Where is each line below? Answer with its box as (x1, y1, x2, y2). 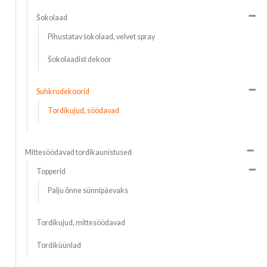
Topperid (36, 166, 66, 176)
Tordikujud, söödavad (47, 105, 119, 115)
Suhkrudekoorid (36, 86, 89, 96)
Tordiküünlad (36, 240, 81, 250)
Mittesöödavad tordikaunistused (24, 147, 132, 157)
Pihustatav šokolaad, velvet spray (47, 32, 155, 41)
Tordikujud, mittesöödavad (36, 218, 125, 227)
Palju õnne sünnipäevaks (47, 185, 128, 195)
